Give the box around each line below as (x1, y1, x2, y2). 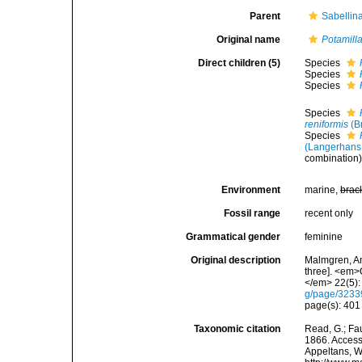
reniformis (305, 119, 349, 130)
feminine (305, 231, 343, 242)
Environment (221, 184, 281, 196)
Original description (191, 255, 281, 266)
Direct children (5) (198, 57, 281, 69)
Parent (250, 11, 281, 22)
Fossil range (224, 208, 281, 219)
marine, (305, 184, 341, 196)
